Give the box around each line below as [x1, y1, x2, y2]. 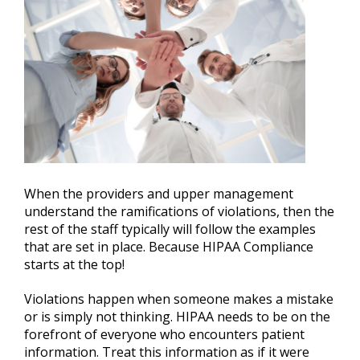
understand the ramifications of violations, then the [24, 202, 334, 220]
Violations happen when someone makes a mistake [24, 289, 333, 308]
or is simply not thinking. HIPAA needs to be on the [24, 307, 330, 325]
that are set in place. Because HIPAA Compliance [24, 237, 313, 256]
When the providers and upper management [24, 184, 293, 202]
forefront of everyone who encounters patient [24, 325, 305, 343]
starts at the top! [24, 255, 125, 273]
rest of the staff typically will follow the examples [24, 219, 316, 238]
